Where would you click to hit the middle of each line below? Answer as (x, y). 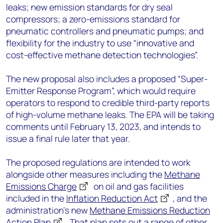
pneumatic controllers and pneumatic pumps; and (105, 31)
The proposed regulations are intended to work (98, 162)
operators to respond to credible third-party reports (108, 103)
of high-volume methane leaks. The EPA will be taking (110, 114)
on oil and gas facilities (138, 186)
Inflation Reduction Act (112, 198)
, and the (190, 198)
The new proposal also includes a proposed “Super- (107, 79)
